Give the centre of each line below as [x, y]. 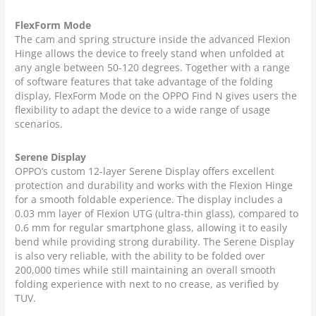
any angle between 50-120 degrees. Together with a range [153, 68]
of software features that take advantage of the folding [144, 82]
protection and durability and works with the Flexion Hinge [154, 186]
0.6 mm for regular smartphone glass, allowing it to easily [151, 228]
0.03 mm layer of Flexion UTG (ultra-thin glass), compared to [157, 214]
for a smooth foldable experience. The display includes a [149, 200]
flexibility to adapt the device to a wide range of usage [143, 110]
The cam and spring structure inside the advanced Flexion [153, 39]
